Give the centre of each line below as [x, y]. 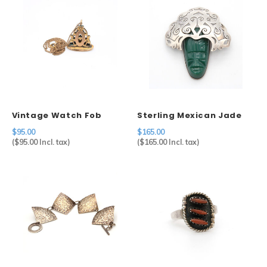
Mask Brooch [167, 126]
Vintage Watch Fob [57, 115]
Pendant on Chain [53, 126]
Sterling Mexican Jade [190, 115]
